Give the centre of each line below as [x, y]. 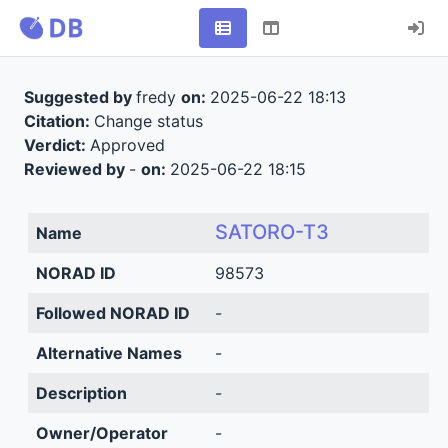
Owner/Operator [101, 433]
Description [81, 393]
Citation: [58, 121]
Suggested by [79, 97]
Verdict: [56, 145]
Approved [127, 145]
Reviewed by [76, 169]
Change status [148, 121]
